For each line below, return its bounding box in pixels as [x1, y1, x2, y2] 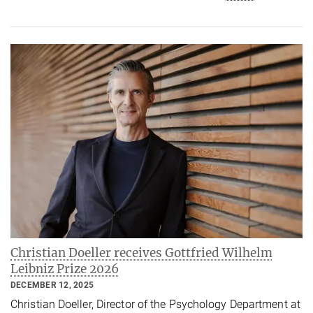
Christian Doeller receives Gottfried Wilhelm [10, 245, 272, 261]
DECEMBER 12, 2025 [10, 280, 94, 291]
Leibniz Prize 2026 [10, 261, 119, 277]
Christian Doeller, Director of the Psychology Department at [10, 298, 300, 312]
